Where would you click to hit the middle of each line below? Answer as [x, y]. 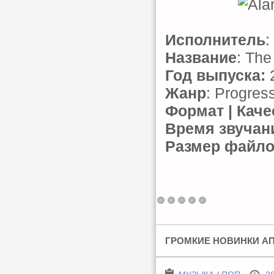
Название [201, 57]
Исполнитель [215, 40]
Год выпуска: [215, 75]
